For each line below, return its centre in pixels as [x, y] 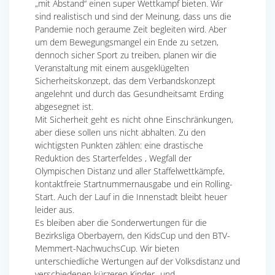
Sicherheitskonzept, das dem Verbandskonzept [125, 81]
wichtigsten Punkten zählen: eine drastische [119, 145]
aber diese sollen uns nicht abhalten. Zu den [120, 133]
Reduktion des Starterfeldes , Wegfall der [113, 158]
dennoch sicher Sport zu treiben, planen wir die [126, 55]
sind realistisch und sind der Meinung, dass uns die [133, 17]
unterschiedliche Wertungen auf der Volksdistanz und [137, 261]
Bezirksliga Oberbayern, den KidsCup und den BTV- [133, 236]
